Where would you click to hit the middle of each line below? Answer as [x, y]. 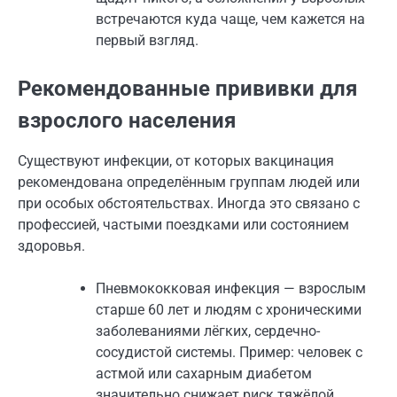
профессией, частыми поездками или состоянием [183, 225]
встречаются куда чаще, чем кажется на [230, 19]
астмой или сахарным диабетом [204, 374]
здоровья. [51, 246]
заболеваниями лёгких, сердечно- [208, 331]
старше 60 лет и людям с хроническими [229, 310]
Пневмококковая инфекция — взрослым [231, 289]
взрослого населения [127, 121]
